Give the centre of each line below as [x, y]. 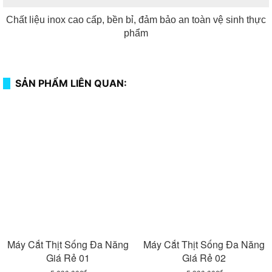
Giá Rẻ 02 [204, 258]
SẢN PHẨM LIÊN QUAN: [71, 83]
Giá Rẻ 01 [68, 258]
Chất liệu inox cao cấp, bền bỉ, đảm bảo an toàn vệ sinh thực [136, 20]
